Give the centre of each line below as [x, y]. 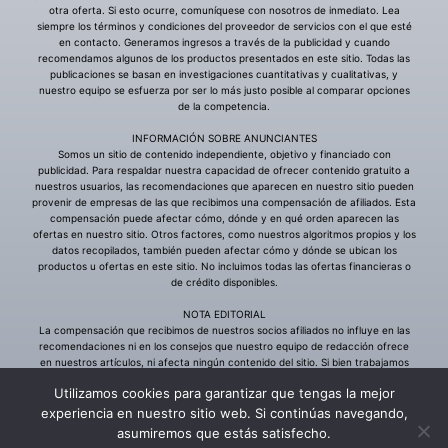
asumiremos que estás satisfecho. [224, 433]
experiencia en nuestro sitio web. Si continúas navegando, [224, 413]
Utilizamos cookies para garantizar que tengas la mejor [224, 393]
